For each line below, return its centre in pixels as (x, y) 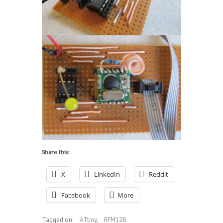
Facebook (76, 195)
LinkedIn (107, 174)
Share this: (56, 153)
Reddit (159, 174)
